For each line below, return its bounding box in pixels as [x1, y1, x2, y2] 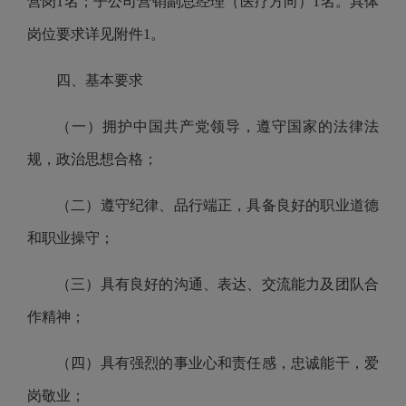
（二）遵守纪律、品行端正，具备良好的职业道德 [56, 198, 379, 213]
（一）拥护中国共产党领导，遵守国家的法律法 [56, 119, 379, 134]
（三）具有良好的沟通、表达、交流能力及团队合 [56, 276, 379, 292]
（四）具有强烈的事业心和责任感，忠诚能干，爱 [56, 355, 379, 371]
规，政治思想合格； [27, 151, 158, 167]
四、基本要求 [56, 72, 143, 88]
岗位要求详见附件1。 [27, 26, 165, 42]
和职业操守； [27, 230, 114, 246]
